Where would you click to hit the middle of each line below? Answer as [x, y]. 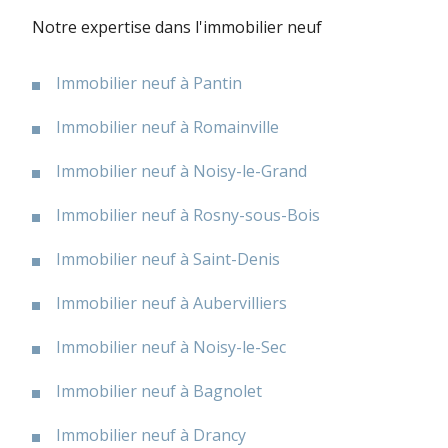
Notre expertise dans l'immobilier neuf [177, 26]
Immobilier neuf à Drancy [151, 434]
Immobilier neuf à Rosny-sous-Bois [188, 214]
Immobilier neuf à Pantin [149, 82]
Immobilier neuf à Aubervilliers [171, 302]
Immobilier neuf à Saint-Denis [168, 258]
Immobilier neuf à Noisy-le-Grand [181, 170]
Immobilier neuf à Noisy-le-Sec [171, 346]
